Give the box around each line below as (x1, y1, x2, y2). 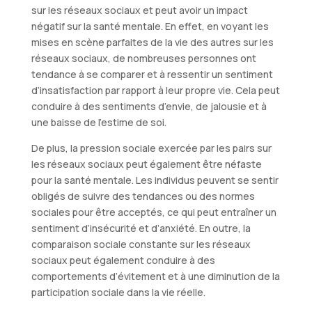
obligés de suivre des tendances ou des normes (31, 189, 255, 203)
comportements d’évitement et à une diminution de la (31, 269, 280, 283)
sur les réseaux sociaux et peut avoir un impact (31, 3, 248, 17)
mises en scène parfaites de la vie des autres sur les (31, 35, 274, 49)
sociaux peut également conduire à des (31, 253, 215, 267)
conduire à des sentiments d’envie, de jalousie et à (31, 99, 267, 113)
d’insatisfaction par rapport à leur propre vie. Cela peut (31, 83, 280, 97)
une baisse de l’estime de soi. (31, 115, 166, 129)
